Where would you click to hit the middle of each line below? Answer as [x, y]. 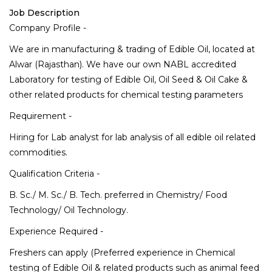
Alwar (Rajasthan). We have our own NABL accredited [123, 65]
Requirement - [40, 116]
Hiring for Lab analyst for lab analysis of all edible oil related [132, 138]
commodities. [38, 153]
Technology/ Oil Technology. [69, 210]
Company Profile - [48, 28]
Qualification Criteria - [54, 174]
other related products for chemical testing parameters [126, 95]
